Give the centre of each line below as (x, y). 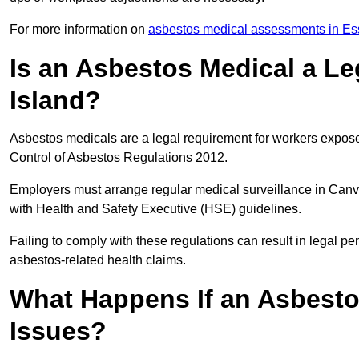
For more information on (79, 30)
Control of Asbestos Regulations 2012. (120, 158)
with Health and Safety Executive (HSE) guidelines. (157, 209)
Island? (55, 101)
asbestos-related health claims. (98, 260)
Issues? (58, 331)
